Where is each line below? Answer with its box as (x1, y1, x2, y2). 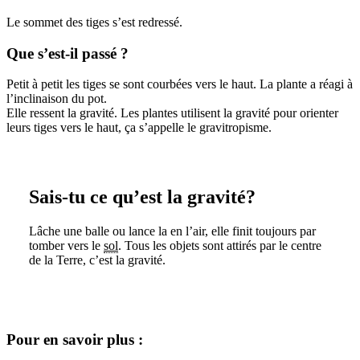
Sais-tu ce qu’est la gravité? (29, 186, 256, 208)
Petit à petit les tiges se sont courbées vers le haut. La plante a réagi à (6, 77, 353, 92)
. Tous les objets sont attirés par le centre (118, 239, 321, 253)
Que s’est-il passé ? (6, 44, 129, 62)
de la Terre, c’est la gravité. (29, 253, 166, 268)
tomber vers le (29, 239, 104, 253)
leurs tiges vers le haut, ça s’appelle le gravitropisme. (6, 121, 272, 135)
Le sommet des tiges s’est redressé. (6, 15, 182, 30)
